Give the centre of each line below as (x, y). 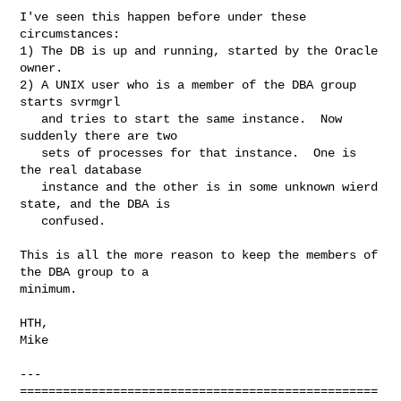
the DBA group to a (85, 272)
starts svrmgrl (70, 102)
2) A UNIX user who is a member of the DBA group (188, 85)
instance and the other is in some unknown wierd (31, 187)
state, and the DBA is (99, 204)
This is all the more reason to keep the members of (199, 255)
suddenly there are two (99, 136)
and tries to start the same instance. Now (31, 119)
